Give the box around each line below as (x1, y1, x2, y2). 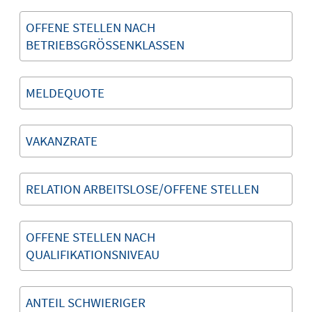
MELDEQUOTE (26, 84, 104, 101)
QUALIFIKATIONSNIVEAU (26, 246, 159, 263)
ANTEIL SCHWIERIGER (26, 294, 146, 311)
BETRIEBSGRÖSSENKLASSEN (26, 36, 176, 53)
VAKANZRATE (26, 132, 97, 149)
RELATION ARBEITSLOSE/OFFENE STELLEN (26, 180, 259, 197)
